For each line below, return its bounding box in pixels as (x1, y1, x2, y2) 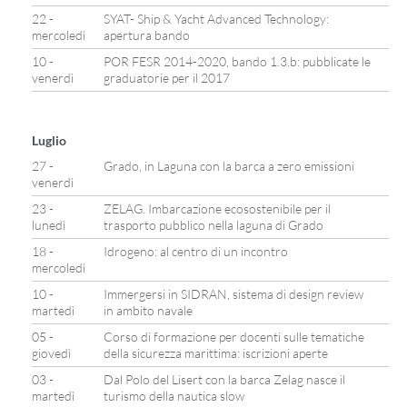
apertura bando (104, 27, 190, 43)
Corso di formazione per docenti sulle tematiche (104, 329, 364, 344)
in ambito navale (104, 303, 193, 318)
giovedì (32, 345, 71, 361)
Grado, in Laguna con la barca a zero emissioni (104, 158, 354, 174)
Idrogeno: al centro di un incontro (104, 243, 288, 259)
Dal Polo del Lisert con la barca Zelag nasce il (104, 372, 345, 387)
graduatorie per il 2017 (104, 70, 230, 85)
